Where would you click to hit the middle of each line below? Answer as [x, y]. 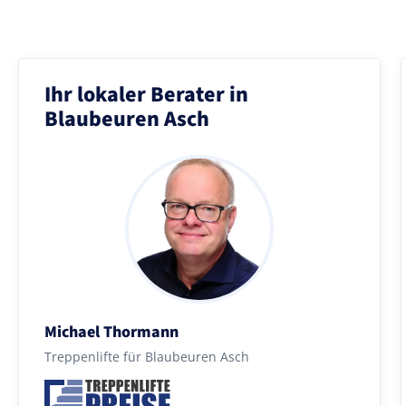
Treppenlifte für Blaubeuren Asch [147, 356]
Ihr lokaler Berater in [146, 94]
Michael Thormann [111, 332]
